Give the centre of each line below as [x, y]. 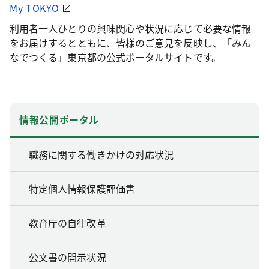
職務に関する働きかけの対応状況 [101, 154]
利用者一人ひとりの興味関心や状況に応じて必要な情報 [130, 28]
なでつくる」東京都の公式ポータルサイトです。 [115, 57]
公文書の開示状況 [68, 257]
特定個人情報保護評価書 [82, 188]
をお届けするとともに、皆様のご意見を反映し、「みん [130, 42]
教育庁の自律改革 [68, 222]
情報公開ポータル [59, 119]
